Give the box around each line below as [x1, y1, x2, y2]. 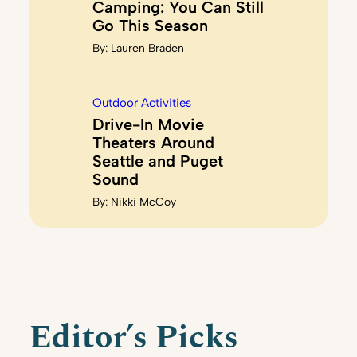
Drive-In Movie [92, 114, 205, 134]
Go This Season [92, 15, 209, 35]
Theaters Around [92, 132, 215, 152]
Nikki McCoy [111, 194, 177, 209]
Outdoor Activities [92, 95, 192, 110]
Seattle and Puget [92, 151, 224, 171]
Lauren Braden [111, 41, 185, 55]
